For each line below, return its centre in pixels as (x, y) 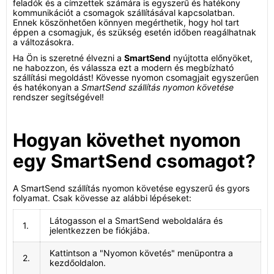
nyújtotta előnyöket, (212, 58)
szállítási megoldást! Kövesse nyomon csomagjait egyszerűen (136, 77)
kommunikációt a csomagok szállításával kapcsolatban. (124, 13)
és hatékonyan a (47, 87)
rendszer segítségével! (58, 97)
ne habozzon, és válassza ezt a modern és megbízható (123, 68)
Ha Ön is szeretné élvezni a (68, 58)
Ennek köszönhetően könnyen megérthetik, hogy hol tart (126, 22)
